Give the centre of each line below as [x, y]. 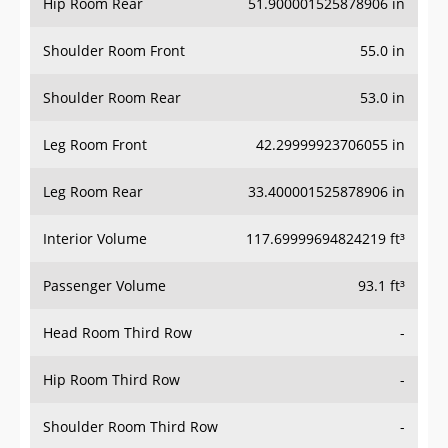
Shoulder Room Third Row [130, 427]
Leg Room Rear [93, 192]
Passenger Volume [104, 286]
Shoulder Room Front [114, 51]
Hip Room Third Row [111, 380]
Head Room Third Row [117, 333]
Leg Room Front [95, 145]
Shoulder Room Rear [112, 98]
